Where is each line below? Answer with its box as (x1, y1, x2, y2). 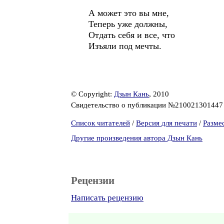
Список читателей (71, 119, 130, 127)
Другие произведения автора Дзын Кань (71, 134, 202, 142)
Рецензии (71, 174, 114, 186)
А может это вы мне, (88, 8, 169, 18)
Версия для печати (136, 119, 197, 127)
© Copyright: (71, 90, 114, 98)
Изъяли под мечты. (88, 41, 161, 51)
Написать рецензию (71, 193, 143, 202)
